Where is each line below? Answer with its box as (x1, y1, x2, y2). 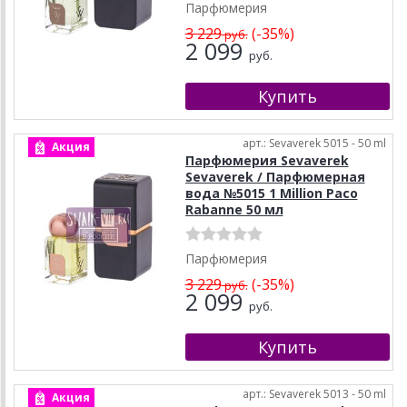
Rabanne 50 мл (184, 201, 283, 219)
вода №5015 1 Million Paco (184, 184, 358, 203)
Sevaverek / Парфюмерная (184, 168, 365, 186)
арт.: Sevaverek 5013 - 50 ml (243, 386, 386, 402)
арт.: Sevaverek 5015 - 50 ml (243, 135, 386, 152)
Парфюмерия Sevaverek (184, 152, 349, 170)
